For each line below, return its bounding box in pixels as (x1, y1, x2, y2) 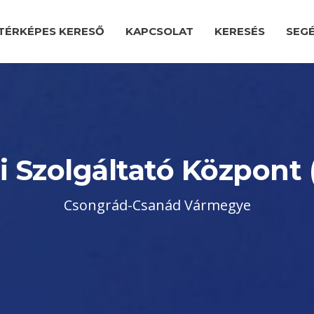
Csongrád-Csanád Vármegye (63, 196, 251, 214)
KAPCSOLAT (125, 25, 193, 38)
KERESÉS (214, 25, 265, 38)
